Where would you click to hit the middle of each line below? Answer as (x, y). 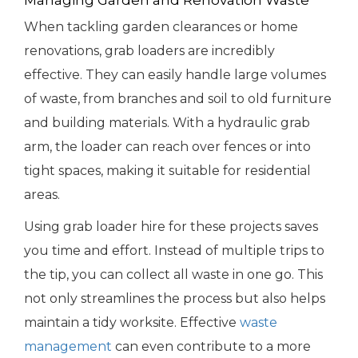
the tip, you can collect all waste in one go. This (173, 275)
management (68, 347)
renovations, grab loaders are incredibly (149, 51)
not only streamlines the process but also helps (175, 299)
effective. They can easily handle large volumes (175, 75)
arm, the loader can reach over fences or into (167, 147)
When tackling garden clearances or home (161, 27)
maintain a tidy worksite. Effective (132, 323)
